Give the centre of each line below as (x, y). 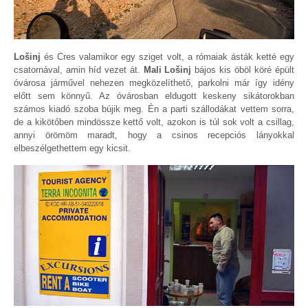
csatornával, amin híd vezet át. (79, 69)
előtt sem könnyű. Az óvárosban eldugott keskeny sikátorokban (154, 96)
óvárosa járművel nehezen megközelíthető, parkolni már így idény (154, 82)
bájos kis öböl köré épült (243, 69)
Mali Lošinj (167, 69)
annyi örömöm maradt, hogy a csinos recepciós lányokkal (154, 135)
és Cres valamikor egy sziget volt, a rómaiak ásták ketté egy (167, 56)
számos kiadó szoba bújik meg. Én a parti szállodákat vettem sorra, (154, 109)
